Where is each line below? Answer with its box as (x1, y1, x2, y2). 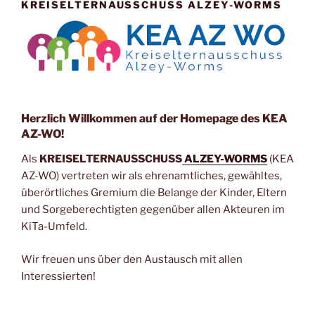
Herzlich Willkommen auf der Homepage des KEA (21, 112, 288, 126)
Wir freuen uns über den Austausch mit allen (21, 252, 243, 266)
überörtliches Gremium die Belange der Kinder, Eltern (21, 186, 287, 200)
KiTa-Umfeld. (21, 220, 87, 233)
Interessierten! (21, 269, 96, 283)
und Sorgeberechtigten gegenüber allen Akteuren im (21, 203, 285, 217)
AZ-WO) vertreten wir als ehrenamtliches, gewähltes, (21, 169, 282, 183)
